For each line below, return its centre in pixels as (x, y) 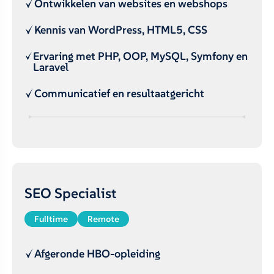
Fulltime (51, 219)
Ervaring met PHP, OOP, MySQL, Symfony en (140, 56)
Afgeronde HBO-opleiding (97, 254)
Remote (103, 219)
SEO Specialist (70, 193)
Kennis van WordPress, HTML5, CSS (121, 30)
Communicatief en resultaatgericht (119, 93)
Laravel (50, 67)
